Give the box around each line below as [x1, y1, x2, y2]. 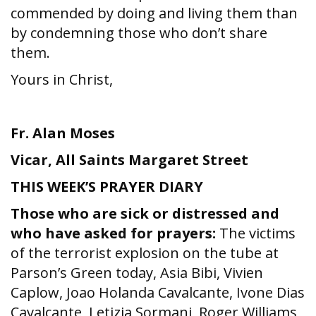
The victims [219, 224, 296, 243]
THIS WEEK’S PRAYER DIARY [11, 177, 203, 196]
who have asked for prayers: [11, 224, 219, 243]
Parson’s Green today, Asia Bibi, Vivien [11, 263, 263, 282]
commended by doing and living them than [11, 4, 298, 23]
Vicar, [11, 150, 56, 169]
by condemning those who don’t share [11, 23, 267, 42]
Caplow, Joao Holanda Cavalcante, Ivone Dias [11, 283, 305, 302]
